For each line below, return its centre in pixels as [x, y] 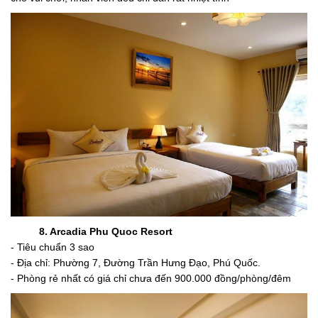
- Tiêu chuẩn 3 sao [53, 247]
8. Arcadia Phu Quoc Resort [106, 232]
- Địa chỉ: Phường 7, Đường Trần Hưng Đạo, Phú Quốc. [136, 263]
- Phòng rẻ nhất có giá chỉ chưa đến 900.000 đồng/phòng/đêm [151, 279]
